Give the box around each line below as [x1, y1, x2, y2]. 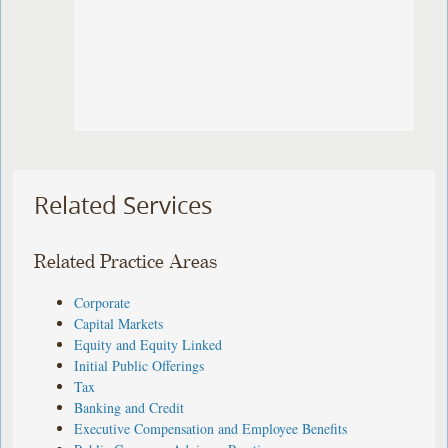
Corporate [74, 292, 131, 312]
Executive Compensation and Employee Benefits [74, 418, 348, 438]
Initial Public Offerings [74, 355, 205, 375]
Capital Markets [74, 313, 164, 333]
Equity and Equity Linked [74, 334, 223, 354]
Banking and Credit [74, 397, 185, 417]
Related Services [34, 189, 213, 222]
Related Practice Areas [34, 251, 218, 273]
